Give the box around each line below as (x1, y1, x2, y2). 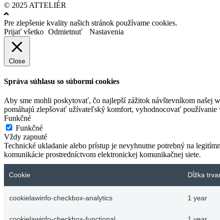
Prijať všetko (4, 27, 44, 36)
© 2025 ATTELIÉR (4, 1, 66, 10)
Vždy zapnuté (4, 132, 47, 141)
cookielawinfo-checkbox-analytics (9, 194, 112, 202)
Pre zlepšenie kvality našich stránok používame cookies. (4, 19, 177, 27)
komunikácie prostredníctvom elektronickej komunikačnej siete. (4, 150, 201, 159)
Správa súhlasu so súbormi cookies (4, 77, 119, 85)
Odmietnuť (48, 27, 82, 36)
